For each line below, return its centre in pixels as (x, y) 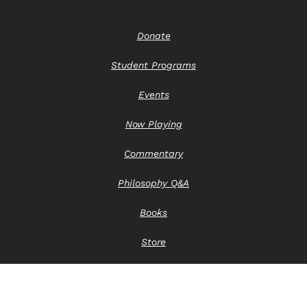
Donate (153, 35)
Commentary (153, 153)
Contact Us (153, 271)
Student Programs (153, 65)
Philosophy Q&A (153, 183)
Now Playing (153, 124)
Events (153, 94)
